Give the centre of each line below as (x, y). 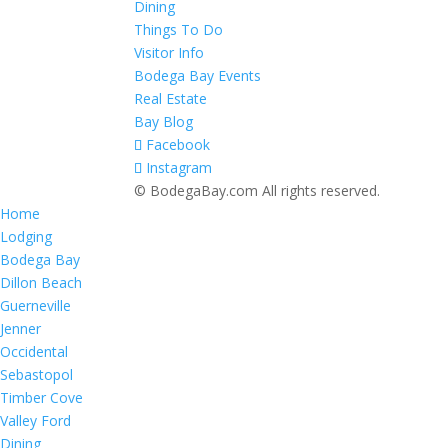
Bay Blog (164, 121)
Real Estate (171, 98)
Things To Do (179, 29)
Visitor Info (169, 52)
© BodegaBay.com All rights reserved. (257, 190)
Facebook (178, 144)
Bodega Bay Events (198, 75)
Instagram (179, 167)
